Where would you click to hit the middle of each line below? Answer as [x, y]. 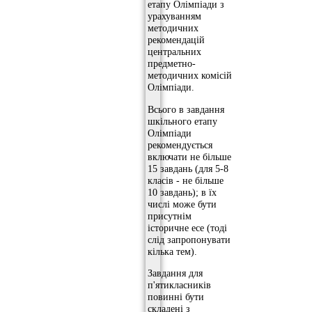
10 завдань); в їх [182, 192]
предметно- [172, 64]
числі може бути [182, 204]
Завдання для [175, 273]
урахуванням [174, 16]
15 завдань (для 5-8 [188, 168]
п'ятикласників [179, 285]
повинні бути [176, 297]
